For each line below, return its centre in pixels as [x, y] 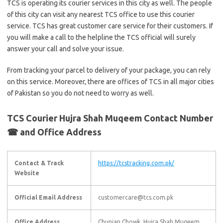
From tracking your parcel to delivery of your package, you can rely [109, 70]
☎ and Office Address [54, 132]
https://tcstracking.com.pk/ [136, 163]
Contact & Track [39, 163]
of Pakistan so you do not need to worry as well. [80, 93]
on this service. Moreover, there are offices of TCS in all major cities [111, 82]
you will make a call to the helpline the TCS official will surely [101, 37]
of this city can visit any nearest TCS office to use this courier [101, 14]
